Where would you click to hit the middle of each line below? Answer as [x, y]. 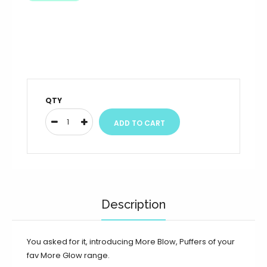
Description [133, 205]
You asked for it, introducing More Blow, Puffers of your [131, 242]
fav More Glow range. [68, 256]
